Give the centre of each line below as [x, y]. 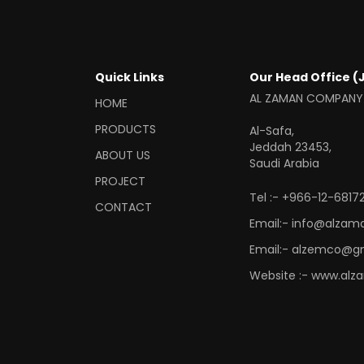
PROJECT [120, 181]
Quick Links [130, 77]
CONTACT [123, 207]
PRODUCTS [126, 129]
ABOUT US [123, 155]
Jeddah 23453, [290, 147]
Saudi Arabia [284, 163]
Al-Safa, [272, 130]
